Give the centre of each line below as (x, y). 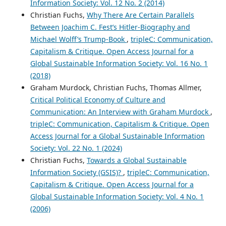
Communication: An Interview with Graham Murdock (120, 112)
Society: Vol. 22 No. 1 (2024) (76, 148)
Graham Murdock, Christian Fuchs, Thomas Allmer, (116, 88)
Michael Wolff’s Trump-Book (78, 39)
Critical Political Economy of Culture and (98, 100)
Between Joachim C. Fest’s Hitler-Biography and (110, 27)
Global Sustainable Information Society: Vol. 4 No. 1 (117, 197)
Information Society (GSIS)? (76, 173)
